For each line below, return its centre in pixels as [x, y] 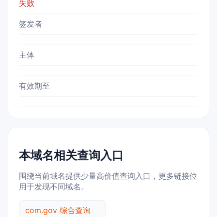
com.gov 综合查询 [58, 210]
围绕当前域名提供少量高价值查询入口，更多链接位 [108, 176]
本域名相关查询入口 [71, 155]
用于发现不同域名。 [54, 187]
